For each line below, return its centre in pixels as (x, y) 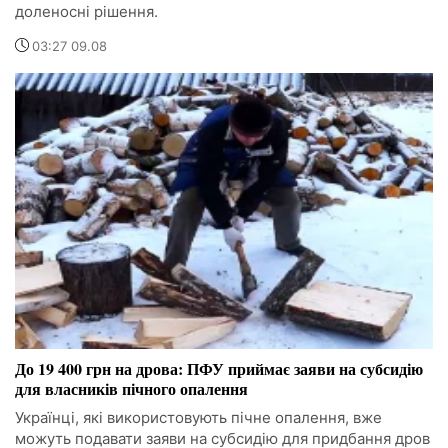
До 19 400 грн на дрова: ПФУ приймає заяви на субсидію (219, 368)
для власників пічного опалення (131, 388)
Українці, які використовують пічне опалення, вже (198, 417)
